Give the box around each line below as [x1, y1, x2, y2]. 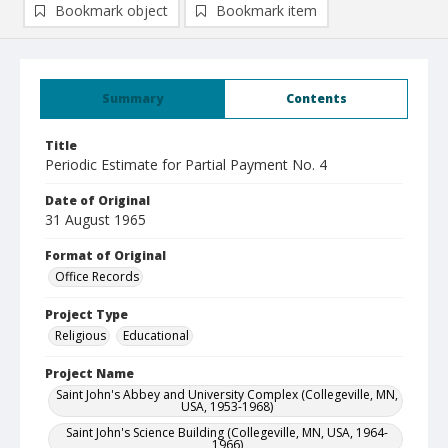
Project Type [45, 306, 128, 323]
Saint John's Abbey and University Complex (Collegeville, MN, [56, 386, 398, 403]
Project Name [45, 365, 134, 382]
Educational [123, 327, 189, 344]
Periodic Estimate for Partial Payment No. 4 [45, 155, 327, 174]
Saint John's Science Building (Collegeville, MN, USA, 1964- [66, 424, 388, 441]
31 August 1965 [45, 210, 146, 229]
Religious [55, 327, 106, 344]
